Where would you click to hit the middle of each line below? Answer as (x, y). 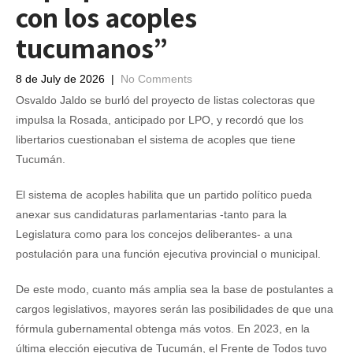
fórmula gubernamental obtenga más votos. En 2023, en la (163, 329)
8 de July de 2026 (60, 79)
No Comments (156, 79)
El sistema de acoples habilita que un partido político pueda (164, 195)
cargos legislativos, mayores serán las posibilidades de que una (175, 309)
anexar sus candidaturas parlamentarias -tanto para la (151, 214)
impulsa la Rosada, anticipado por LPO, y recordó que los (160, 120)
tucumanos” (92, 48)
